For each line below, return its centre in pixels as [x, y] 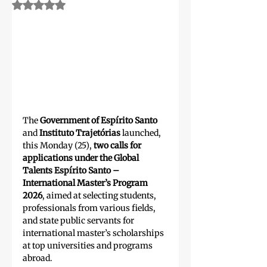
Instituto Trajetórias [80, 133]
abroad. [38, 258]
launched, [142, 133]
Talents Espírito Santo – [72, 171]
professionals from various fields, [90, 208]
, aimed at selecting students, [100, 196]
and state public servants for [79, 221]
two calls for [118, 146]
